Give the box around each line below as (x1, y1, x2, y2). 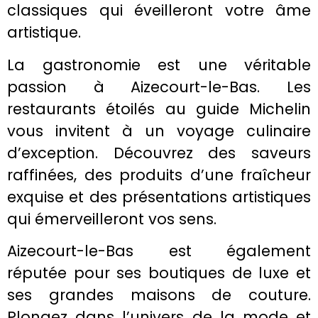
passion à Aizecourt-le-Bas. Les (7, 76, 311, 97)
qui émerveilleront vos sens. (7, 208, 216, 229)
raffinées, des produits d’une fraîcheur (7, 164, 311, 185)
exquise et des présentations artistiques (7, 186, 311, 207)
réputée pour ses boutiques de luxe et (7, 263, 311, 284)
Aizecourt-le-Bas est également (7, 241, 311, 262)
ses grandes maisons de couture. (7, 285, 311, 306)
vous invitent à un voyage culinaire (7, 120, 311, 141)
